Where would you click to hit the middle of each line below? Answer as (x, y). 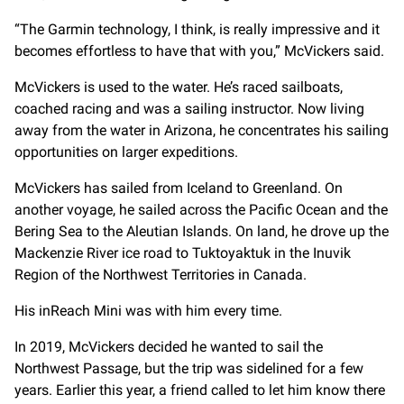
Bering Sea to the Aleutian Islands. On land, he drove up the (202, 231)
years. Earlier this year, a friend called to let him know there (200, 390)
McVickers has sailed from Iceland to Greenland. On (179, 188)
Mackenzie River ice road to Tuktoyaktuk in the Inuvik (183, 252)
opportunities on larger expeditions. (126, 151)
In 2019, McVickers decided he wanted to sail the (169, 346)
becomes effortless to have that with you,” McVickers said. (199, 50)
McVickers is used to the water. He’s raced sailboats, (179, 87)
